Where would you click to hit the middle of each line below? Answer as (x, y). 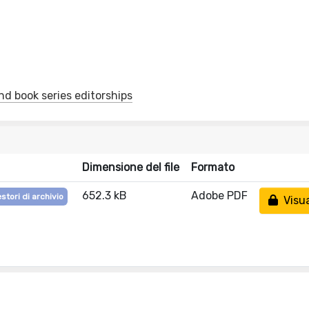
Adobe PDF (219, 196)
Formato (213, 167)
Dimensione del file (131, 167)
